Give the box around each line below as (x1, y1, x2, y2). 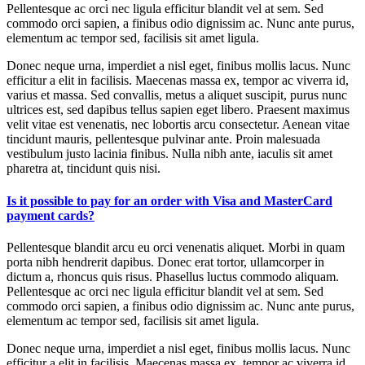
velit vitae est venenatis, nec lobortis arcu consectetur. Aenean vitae (7, 117, 350, 132)
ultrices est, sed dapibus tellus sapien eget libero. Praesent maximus (7, 103, 350, 117)
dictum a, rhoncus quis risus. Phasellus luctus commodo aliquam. (7, 269, 339, 284)
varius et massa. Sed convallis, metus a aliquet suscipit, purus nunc (7, 88, 347, 103)
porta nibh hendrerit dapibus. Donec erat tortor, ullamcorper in (7, 254, 324, 269)
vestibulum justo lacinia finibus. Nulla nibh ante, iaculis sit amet (7, 147, 332, 161)
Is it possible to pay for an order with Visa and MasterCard (7, 193, 332, 208)
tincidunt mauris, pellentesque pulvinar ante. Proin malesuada (7, 132, 320, 147)
